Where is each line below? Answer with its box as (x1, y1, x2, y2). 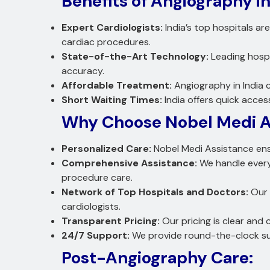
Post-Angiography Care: (61, 246, 253, 269)
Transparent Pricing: (61, 214, 160, 227)
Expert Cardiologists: (61, 20, 163, 34)
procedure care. (61, 171, 133, 184)
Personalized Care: (61, 142, 151, 155)
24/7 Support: (61, 228, 130, 242)
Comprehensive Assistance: (61, 156, 197, 169)
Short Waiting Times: (61, 93, 162, 106)
